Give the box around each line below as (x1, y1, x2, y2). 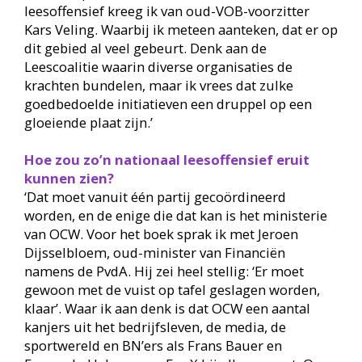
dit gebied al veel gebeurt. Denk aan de (23, 38, 267, 57)
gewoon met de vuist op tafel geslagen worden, (23, 280, 320, 299)
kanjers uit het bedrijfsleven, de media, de (23, 317, 286, 336)
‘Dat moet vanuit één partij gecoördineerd (23, 187, 286, 206)
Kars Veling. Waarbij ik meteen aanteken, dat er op (23, 19, 338, 39)
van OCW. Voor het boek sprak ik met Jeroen (23, 224, 298, 243)
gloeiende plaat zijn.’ (23, 112, 153, 132)
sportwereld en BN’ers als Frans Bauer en (23, 335, 282, 355)
